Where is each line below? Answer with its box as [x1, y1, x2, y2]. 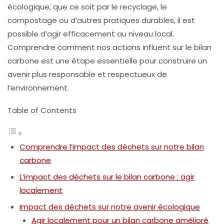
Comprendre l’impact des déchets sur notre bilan [19, 141, 204, 152]
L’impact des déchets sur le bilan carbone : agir [19, 171, 194, 182]
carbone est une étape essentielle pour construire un [7, 55, 207, 66]
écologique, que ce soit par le [7, 1, 120, 12]
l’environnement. [7, 82, 69, 93]
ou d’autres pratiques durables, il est [57, 14, 195, 25]
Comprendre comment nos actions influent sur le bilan [7, 41, 211, 52]
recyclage [120, 1, 157, 12]
